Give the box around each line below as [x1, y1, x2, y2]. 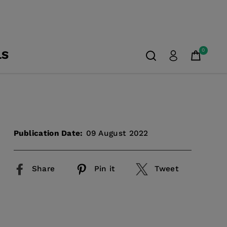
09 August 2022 [86, 129, 148, 138]
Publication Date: [13, 129, 83, 138]
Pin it [94, 164, 116, 173]
